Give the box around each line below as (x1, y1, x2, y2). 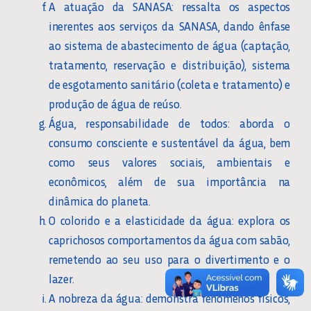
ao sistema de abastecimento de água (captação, (48, 37, 291, 53)
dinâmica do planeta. (48, 192, 151, 208)
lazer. (48, 270, 74, 286)
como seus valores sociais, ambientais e (48, 153, 291, 169)
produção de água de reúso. (48, 95, 182, 111)
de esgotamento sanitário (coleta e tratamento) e (48, 76, 291, 92)
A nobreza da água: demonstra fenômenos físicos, (48, 289, 291, 305)
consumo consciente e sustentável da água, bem (48, 134, 291, 150)
